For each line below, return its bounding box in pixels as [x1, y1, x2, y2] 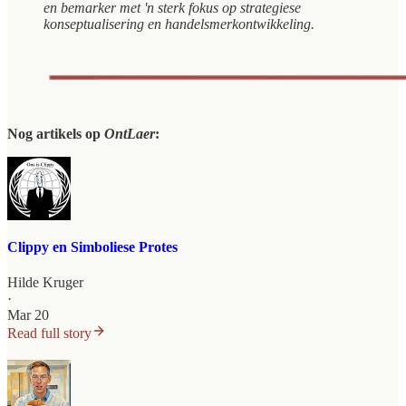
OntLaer [104, 125, 155, 141]
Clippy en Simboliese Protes [7, 239, 178, 256]
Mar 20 [7, 307, 49, 324]
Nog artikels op [7, 125, 104, 141]
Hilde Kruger [7, 275, 83, 291]
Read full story [7, 325, 92, 342]
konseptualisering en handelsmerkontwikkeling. [43, 15, 314, 32]
